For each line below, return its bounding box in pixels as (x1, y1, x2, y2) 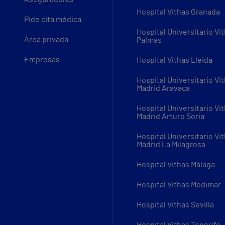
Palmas (137, 36, 162, 45)
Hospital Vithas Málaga (137, 161, 215, 169)
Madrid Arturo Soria (137, 113, 204, 121)
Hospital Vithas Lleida (137, 56, 212, 65)
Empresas (24, 56, 60, 64)
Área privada (24, 36, 68, 44)
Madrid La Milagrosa (137, 141, 205, 149)
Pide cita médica (24, 16, 81, 24)
